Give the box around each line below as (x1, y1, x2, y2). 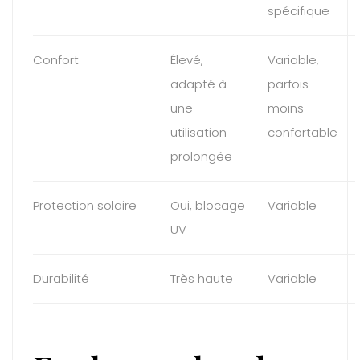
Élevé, (170, 51, 203, 68)
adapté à (170, 75, 227, 92)
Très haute (170, 269, 233, 287)
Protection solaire (33, 196, 137, 214)
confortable (268, 123, 337, 141)
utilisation (170, 123, 227, 141)
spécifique (268, 2, 329, 19)
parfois (268, 75, 309, 92)
